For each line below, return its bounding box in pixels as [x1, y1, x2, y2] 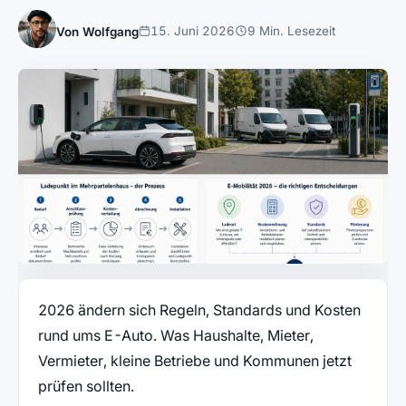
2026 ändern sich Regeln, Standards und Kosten [37, 301, 361, 320]
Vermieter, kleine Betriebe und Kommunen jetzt [37, 352, 352, 371]
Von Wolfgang [56, 24, 139, 40]
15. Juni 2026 [150, 24, 236, 39]
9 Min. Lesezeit [246, 24, 335, 39]
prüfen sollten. [37, 377, 134, 396]
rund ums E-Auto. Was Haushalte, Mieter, [37, 326, 314, 345]
